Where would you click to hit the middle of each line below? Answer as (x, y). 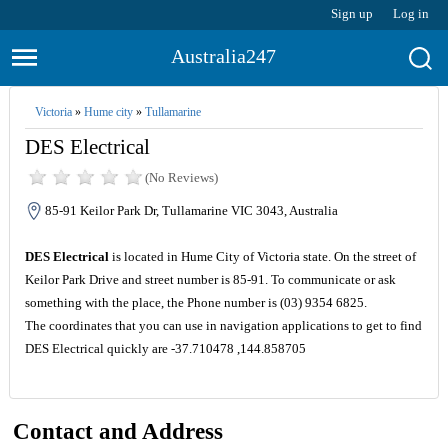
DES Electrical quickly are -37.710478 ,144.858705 (165, 348)
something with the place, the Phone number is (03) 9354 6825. (195, 302)
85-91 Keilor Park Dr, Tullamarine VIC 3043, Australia (191, 210)
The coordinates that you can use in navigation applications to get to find (223, 325)
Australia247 (224, 56)
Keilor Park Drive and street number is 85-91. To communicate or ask (210, 279)
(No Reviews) (181, 177)
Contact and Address (118, 431)
